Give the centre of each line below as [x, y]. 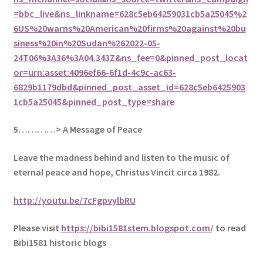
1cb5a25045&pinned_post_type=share [94, 101]
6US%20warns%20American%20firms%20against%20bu [129, 28]
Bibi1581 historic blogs [60, 243]
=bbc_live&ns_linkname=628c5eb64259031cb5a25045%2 [130, 13]
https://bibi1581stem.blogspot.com [135, 228]
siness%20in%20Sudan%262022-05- [87, 43]
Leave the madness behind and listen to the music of [121, 157]
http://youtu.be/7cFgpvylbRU [74, 200]
